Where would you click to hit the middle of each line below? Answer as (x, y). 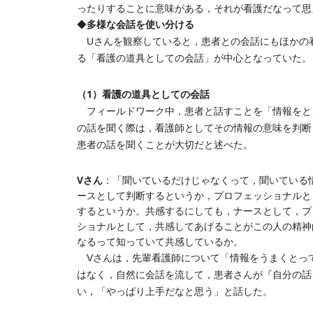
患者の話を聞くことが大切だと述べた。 (165, 145)
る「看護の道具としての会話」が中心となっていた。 (194, 58)
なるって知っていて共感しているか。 (160, 242)
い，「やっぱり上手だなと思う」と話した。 (175, 291)
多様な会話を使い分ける (140, 24)
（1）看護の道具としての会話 (143, 94)
